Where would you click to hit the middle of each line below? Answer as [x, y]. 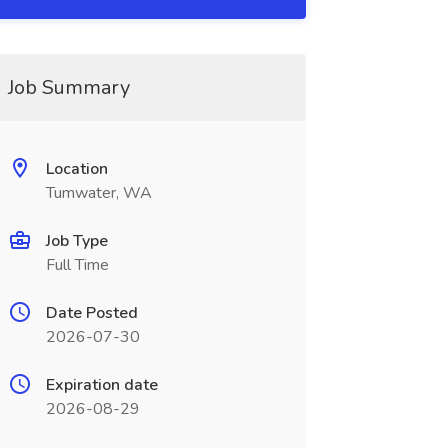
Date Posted [91, 313]
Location [76, 169]
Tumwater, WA [98, 193]
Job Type [76, 241]
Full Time [77, 265]
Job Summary [68, 87]
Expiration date [101, 385]
